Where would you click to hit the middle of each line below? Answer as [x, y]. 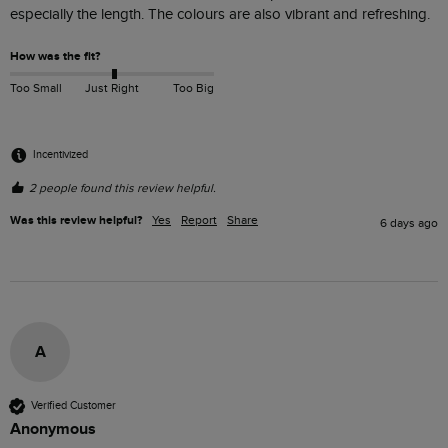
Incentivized [60, 155]
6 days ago [409, 222]
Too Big [193, 87]
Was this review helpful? [76, 220]
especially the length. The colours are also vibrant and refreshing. [222, 14]
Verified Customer [73, 406]
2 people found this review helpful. [122, 187]
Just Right [111, 87]
